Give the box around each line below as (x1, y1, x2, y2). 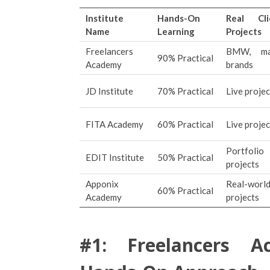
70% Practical (157, 86, 213, 96)
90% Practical (157, 52, 213, 63)
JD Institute (86, 86, 133, 96)
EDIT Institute (86, 152, 144, 163)
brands (226, 59, 253, 70)
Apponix (86, 178, 119, 189)
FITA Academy (86, 119, 143, 130)
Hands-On (157, 13, 200, 24)
